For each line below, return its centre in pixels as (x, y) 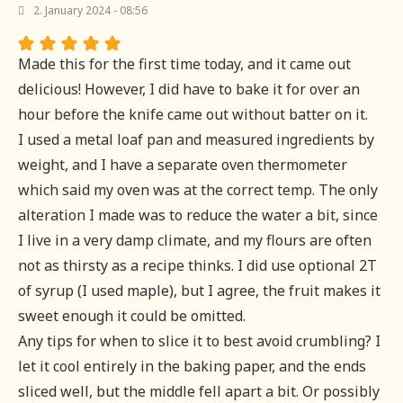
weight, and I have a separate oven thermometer (183, 165)
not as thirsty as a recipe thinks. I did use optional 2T (197, 266)
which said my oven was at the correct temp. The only (198, 190)
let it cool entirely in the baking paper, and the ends (192, 367)
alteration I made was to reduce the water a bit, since (198, 215)
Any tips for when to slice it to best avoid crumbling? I (199, 341)
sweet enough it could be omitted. (132, 316)
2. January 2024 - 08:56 (90, 11)
